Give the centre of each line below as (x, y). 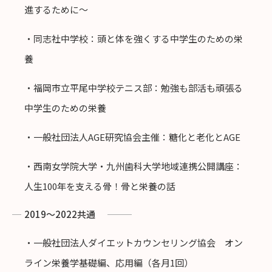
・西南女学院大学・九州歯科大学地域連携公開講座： (134, 166)
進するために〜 (56, 10)
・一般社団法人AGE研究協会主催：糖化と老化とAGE (132, 137)
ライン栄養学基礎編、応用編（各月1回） (109, 263)
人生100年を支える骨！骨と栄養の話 (100, 186)
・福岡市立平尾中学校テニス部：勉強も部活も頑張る (134, 88)
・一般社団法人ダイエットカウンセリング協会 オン (134, 243)
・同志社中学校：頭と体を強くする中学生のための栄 (134, 39)
